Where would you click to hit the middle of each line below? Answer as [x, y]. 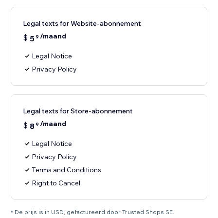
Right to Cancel [56, 183]
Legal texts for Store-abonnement [78, 111]
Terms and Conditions [67, 170]
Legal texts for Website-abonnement [82, 24]
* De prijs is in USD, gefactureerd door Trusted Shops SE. [93, 212]
